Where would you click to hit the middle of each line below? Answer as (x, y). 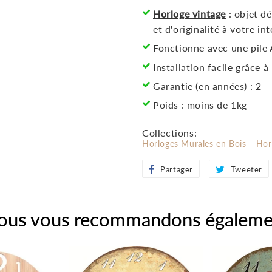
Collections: (170, 133)
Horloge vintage (189, 13)
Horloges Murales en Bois (194, 144)
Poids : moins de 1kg (200, 105)
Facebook (217, 206)
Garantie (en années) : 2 (207, 86)
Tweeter (246, 170)
